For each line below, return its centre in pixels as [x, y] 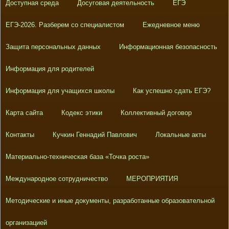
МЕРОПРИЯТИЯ [152, 179]
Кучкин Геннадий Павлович [95, 135]
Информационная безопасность [168, 47]
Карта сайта [24, 113]
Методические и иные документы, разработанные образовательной [110, 201]
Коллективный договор [156, 113]
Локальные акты [180, 135]
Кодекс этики [82, 113]
